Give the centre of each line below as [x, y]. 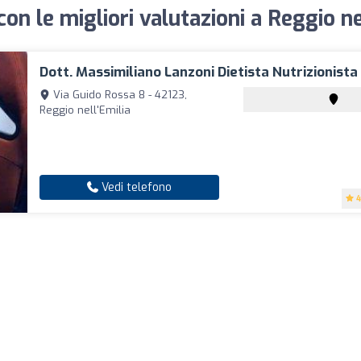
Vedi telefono [135, 187]
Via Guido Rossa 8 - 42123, [119, 95]
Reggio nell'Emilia [85, 110]
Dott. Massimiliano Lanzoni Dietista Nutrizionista [199, 72]
